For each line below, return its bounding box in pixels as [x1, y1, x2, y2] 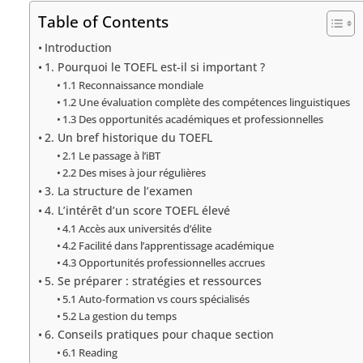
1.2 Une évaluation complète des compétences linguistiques [62, 94, 351, 109]
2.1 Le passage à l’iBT [62, 147, 161, 163]
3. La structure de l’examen [44, 182, 193, 199]
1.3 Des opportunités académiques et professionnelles [62, 111, 324, 126]
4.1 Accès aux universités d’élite [62, 220, 212, 236]
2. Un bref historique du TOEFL [44, 129, 212, 145]
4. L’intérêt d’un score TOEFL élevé [44, 202, 230, 218]
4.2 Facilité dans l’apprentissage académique [62, 237, 275, 253]
